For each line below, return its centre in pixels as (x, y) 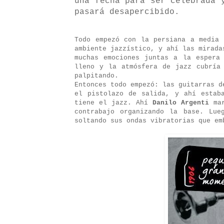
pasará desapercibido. (127, 12)
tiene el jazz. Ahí (113, 103)
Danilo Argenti (181, 103)
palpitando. (96, 76)
